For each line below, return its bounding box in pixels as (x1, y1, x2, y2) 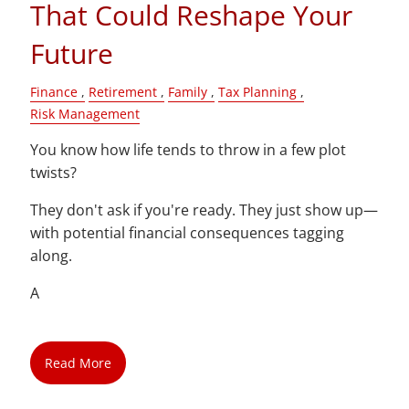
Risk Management (30, 104, 141, 122)
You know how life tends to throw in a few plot (30, 139, 347, 160)
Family (168, 82, 208, 100)
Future (30, 34, 114, 72)
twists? (30, 162, 78, 183)
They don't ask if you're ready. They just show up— (30, 199, 379, 220)
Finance (30, 82, 79, 100)
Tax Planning (218, 82, 298, 100)
